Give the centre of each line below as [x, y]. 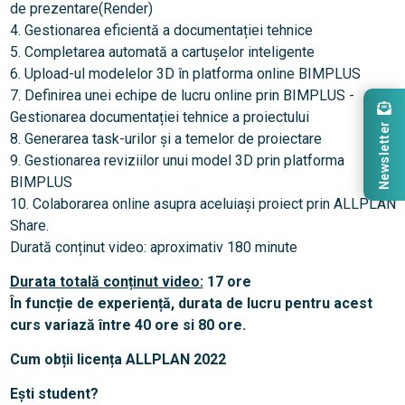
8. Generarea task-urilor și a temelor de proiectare [165, 139]
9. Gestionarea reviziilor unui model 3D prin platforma [177, 161]
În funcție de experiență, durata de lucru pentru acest [191, 304]
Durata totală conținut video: [106, 282]
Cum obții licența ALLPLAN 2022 [118, 360]
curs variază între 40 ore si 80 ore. [127, 325]
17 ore [227, 282]
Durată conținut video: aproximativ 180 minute [153, 248]
